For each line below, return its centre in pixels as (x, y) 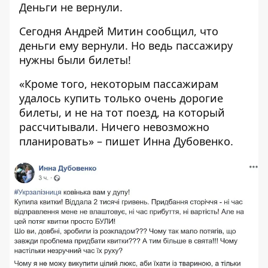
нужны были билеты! (75, 60)
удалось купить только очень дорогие (121, 98)
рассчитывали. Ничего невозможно (114, 127)
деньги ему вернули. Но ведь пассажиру (126, 45)
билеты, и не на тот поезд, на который (122, 112)
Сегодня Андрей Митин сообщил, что (119, 31)
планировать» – (62, 141)
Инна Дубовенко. (187, 141)
